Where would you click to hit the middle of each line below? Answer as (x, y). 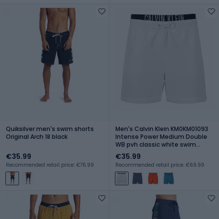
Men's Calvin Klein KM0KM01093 (162, 129)
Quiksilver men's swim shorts (50, 129)
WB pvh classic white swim (156, 144)
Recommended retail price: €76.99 (50, 165)
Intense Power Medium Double (161, 136)
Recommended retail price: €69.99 (160, 165)
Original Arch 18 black (37, 136)
